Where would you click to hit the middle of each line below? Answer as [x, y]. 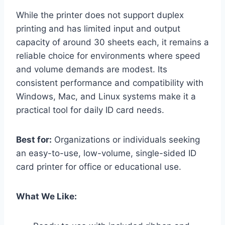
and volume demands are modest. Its [92, 69]
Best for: [34, 139]
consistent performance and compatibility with [110, 83]
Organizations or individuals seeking [126, 139]
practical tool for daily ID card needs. [90, 110]
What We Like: [46, 196]
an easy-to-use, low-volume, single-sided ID [106, 153]
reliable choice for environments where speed [108, 55]
